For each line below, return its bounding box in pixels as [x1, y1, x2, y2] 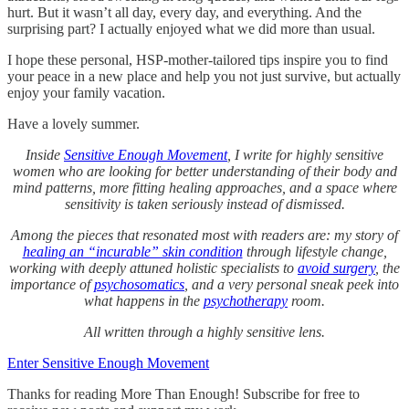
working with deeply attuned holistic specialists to [9, 259, 298, 276]
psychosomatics [94, 276, 184, 292]
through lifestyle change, [242, 243, 387, 259]
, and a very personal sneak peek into [184, 276, 399, 292]
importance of [10, 276, 94, 292]
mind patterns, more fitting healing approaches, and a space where [12, 179, 397, 195]
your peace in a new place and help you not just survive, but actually [7, 68, 401, 84]
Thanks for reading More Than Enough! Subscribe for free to [7, 385, 360, 402]
